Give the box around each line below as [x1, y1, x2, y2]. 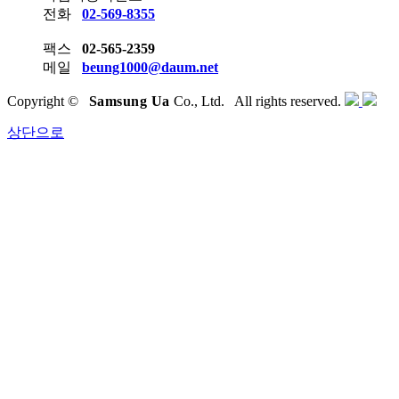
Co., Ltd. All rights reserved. [169, 93, 345, 109]
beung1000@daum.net [82, 59, 218, 75]
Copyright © [7, 93, 89, 109]
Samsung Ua [89, 93, 170, 109]
